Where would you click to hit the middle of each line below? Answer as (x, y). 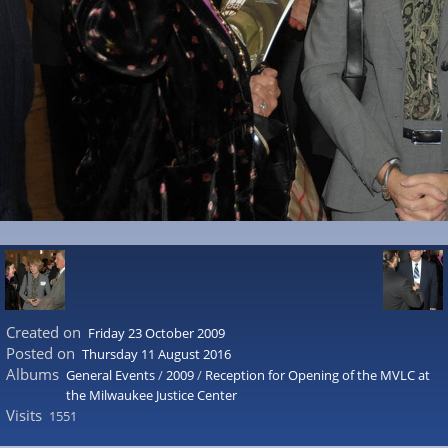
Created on (43, 332)
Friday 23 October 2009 (156, 333)
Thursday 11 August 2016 (156, 354)
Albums (32, 374)
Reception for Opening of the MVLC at (317, 375)
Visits (23, 415)
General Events (110, 375)
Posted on (40, 353)
